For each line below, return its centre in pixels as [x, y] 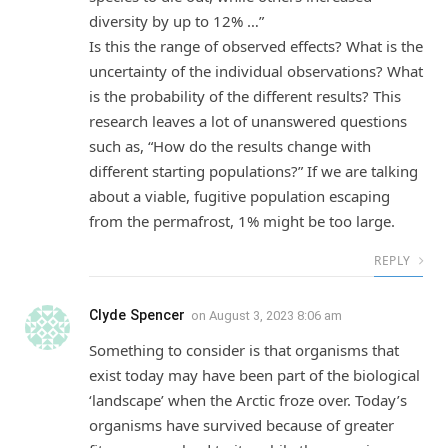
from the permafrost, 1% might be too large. [242, 221]
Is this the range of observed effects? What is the [256, 46]
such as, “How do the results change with [230, 146]
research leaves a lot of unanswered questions [248, 121]
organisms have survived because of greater [241, 425]
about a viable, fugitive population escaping [239, 196]
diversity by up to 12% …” [176, 21]
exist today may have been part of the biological [254, 375]
